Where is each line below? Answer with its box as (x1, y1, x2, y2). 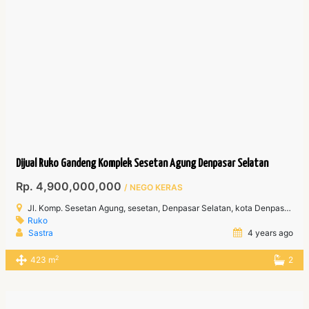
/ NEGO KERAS (124, 182, 183, 193)
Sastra (28, 228, 54, 239)
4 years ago (245, 228, 293, 239)
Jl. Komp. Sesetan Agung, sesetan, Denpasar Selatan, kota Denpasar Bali (28, 203, 285, 214)
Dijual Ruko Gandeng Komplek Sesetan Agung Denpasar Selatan (16, 158, 269, 170)
